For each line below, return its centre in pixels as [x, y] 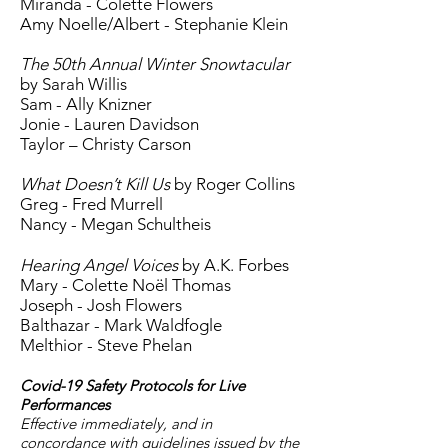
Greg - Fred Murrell [91, 204]
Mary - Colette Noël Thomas [125, 285]
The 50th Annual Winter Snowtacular [155, 64]
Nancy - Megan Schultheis [115, 224]
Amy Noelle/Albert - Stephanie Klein [154, 24]
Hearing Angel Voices [99, 265]
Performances [65, 405]
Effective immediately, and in [116, 424]
